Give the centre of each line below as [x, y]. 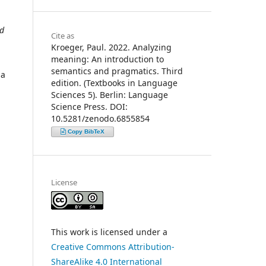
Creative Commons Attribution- [113, 246]
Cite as [63, 35]
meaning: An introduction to [107, 59]
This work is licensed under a [109, 232]
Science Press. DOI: [89, 106]
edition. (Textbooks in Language [114, 83]
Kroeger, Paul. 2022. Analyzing [111, 47]
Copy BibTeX [86, 131]
